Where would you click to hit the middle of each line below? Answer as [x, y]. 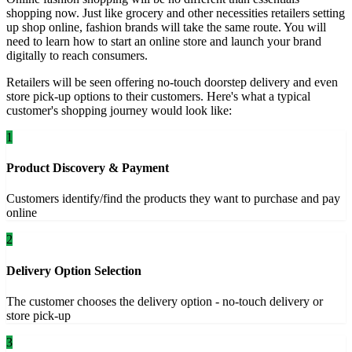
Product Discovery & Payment [88, 168]
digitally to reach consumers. [77, 55]
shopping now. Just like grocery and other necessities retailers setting [176, 13]
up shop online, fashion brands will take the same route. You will [166, 27]
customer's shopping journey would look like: [119, 110]
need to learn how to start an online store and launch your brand [164, 41]
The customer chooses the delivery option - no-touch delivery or [165, 301]
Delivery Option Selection [74, 270]
